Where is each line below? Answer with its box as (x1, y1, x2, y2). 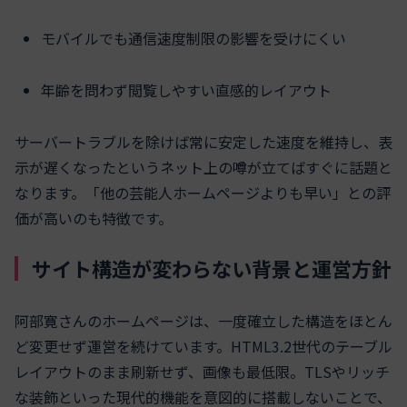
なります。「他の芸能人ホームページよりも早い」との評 (15, 181, 391, 203)
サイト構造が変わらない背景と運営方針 (32, 253, 392, 283)
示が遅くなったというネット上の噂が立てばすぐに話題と (15, 155, 392, 178)
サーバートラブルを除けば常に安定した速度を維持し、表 (15, 130, 392, 153)
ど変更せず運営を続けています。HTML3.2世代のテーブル (15, 335, 392, 358)
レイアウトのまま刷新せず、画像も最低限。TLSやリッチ (15, 361, 390, 383)
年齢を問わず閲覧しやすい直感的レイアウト (41, 78, 333, 101)
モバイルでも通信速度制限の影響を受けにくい (41, 26, 347, 49)
